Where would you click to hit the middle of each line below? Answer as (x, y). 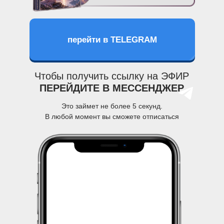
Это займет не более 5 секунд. (112, 106)
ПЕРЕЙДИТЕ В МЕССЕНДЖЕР (111, 88)
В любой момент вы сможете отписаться (112, 116)
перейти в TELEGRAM (112, 39)
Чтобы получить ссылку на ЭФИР (111, 76)
